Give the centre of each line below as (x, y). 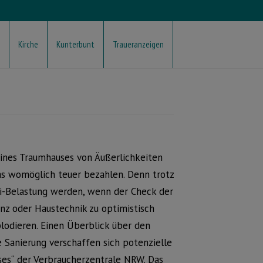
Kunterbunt (75, 44)
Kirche (28, 44)
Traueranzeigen (138, 44)
